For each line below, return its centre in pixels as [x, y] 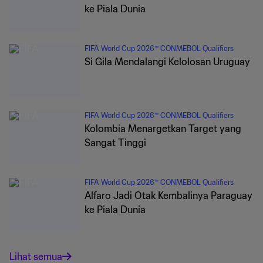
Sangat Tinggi [115, 143]
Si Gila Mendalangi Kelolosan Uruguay [167, 62]
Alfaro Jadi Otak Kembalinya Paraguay [168, 195]
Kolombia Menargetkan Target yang [163, 129]
